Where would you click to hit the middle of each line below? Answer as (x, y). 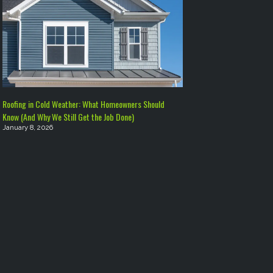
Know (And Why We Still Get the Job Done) (69, 117)
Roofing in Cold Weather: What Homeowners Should (84, 104)
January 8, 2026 (28, 128)
